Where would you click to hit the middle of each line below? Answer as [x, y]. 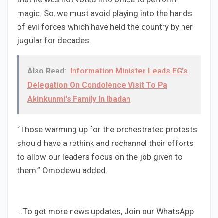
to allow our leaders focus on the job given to [100, 157]
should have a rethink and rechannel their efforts [105, 143]
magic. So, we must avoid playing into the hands [105, 13]
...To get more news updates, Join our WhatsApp [105, 211]
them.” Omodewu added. [62, 171]
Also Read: [47, 71]
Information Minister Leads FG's [129, 71]
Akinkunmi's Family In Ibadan [79, 99]
